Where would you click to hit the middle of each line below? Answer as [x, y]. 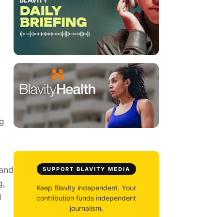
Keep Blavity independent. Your [86, 188]
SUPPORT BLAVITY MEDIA [86, 169]
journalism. [86, 208]
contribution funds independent [86, 198]
